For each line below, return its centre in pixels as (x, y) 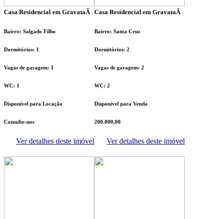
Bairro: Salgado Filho (30, 31)
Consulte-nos (19, 121)
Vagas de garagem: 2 (119, 67)
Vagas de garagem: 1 (29, 67)
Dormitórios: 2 (112, 49)
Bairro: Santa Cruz (117, 31)
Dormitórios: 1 (22, 49)
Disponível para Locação (33, 103)
